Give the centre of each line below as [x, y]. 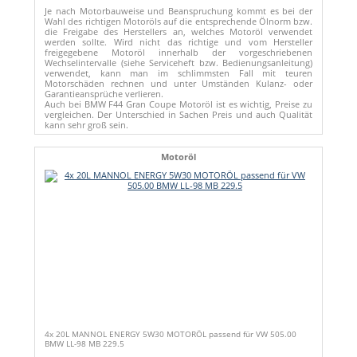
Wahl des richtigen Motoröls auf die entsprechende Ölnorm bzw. [178, 21]
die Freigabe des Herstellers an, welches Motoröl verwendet [178, 31]
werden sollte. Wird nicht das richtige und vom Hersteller [178, 41]
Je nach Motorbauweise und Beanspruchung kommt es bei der [178, 10]
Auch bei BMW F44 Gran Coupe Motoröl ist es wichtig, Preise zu [178, 104]
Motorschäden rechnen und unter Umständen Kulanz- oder [178, 83]
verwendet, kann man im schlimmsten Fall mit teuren [178, 73]
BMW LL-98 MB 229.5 [84, 343]
